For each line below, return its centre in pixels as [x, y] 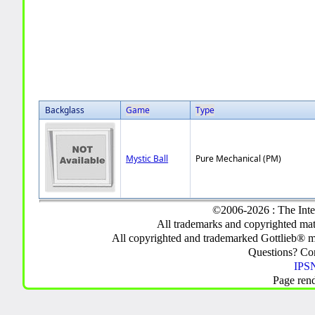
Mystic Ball [147, 159]
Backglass [65, 110]
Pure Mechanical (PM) [239, 159]
